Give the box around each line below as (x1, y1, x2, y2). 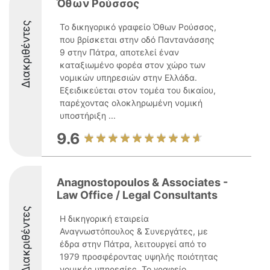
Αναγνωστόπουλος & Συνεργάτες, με (60, 226, 208, 236)
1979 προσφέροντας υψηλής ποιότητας (60, 251, 218, 262)
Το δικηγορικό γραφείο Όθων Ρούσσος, (60, 22, 216, 32)
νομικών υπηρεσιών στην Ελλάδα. (60, 72, 197, 83)
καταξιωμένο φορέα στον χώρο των (60, 60, 206, 70)
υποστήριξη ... (60, 110, 116, 121)
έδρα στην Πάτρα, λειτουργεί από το (60, 239, 206, 249)
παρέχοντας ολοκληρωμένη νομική (60, 98, 202, 108)
